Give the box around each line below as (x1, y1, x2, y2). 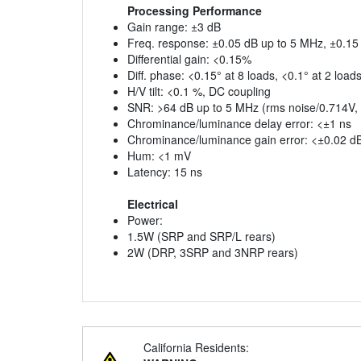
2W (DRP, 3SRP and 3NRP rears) (127, 244, 298, 261)
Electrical (127, 196, 178, 213)
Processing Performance (127, 2, 262, 19)
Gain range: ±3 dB (127, 19, 221, 35)
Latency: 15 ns (127, 164, 202, 180)
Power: (127, 212, 163, 229)
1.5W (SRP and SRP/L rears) (127, 228, 276, 245)
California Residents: (143, 339, 249, 356)
